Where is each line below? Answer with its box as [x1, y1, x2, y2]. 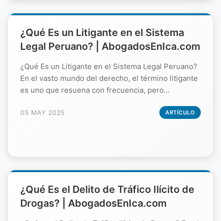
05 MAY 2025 [20, 108, 65, 116]
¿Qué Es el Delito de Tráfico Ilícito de [20, 183, 194, 195]
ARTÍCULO [165, 109, 195, 116]
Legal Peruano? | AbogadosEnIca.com [20, 40, 200, 52]
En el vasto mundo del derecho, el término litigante [20, 73, 198, 83]
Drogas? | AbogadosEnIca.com [20, 197, 167, 209]
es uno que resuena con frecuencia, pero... [20, 85, 170, 95]
